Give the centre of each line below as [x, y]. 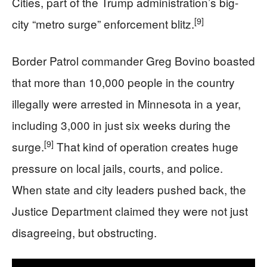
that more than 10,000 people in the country [123, 82]
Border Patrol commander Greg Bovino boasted [133, 60]
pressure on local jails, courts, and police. [117, 168]
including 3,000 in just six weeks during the [121, 125]
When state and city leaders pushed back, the [129, 189]
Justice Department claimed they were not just [130, 211]
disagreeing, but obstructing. [84, 232]
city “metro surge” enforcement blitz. [103, 24]
